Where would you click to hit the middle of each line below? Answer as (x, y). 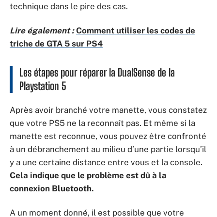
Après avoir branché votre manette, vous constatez (108, 110)
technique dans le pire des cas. (69, 6)
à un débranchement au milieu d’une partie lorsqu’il (108, 149)
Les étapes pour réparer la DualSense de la (97, 72)
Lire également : (42, 30)
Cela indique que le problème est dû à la (88, 175)
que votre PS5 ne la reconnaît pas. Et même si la (102, 123)
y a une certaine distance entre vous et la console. (106, 162)
